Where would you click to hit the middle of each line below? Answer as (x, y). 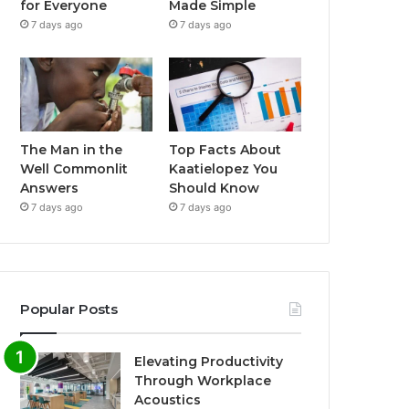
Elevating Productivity (209, 362)
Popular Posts (69, 309)
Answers (50, 189)
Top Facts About (225, 150)
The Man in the (72, 150)
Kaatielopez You (224, 169)
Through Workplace (203, 381)
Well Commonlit (74, 169)
